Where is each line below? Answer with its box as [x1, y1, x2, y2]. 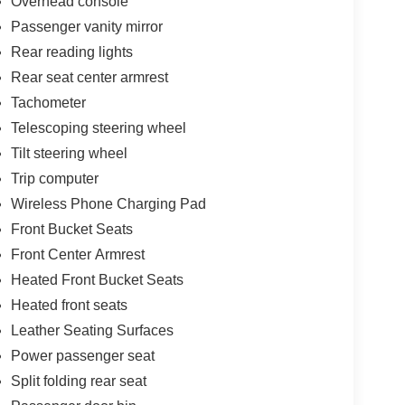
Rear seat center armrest [10, 69, 168, 85]
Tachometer [10, 94, 86, 110]
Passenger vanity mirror [10, 18, 163, 34]
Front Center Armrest [10, 246, 145, 262]
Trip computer [10, 170, 99, 186]
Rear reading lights [10, 43, 133, 60]
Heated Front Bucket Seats [10, 271, 184, 287]
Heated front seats [10, 297, 127, 313]
